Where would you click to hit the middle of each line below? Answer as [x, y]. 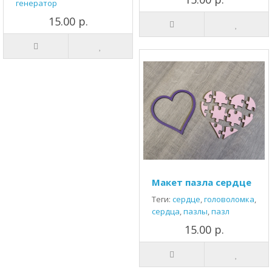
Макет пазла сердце [202, 182]
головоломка [229, 199]
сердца [166, 211]
